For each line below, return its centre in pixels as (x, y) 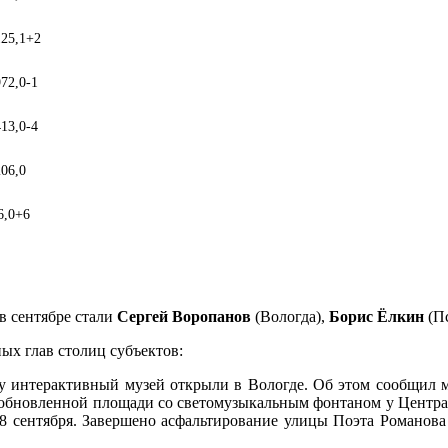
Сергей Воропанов (184, 316)
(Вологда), (292, 316)
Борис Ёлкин (378, 316)
